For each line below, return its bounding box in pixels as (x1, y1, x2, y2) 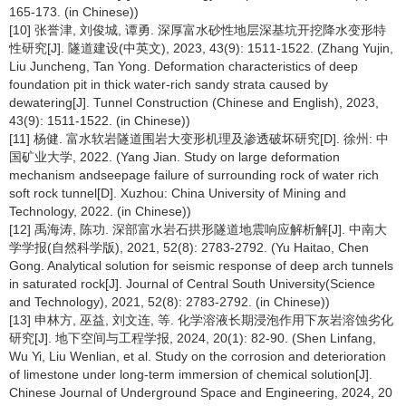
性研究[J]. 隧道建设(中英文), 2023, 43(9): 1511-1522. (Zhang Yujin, (9, 41, 393, 55)
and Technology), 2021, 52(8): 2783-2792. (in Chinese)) (9, 295, 330, 309)
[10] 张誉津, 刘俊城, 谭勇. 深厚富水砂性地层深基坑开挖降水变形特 (9, 23, 386, 37)
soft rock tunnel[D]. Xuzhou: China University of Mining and (9, 186, 346, 200)
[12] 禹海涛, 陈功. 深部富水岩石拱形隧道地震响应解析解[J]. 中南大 (9, 222, 387, 237)
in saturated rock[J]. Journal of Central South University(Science (9, 276, 375, 291)
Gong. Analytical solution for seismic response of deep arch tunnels (9, 258, 393, 273)
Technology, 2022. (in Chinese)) (9, 204, 191, 218)
